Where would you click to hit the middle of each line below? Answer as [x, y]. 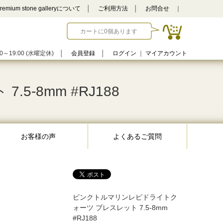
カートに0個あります [109, 31]
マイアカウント [166, 53]
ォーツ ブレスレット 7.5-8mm [120, 208]
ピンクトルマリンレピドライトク [125, 197]
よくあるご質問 [137, 136]
